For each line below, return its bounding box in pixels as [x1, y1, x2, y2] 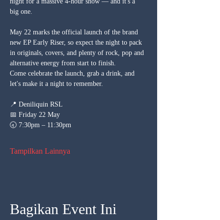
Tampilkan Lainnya [10, 146, 70, 155]
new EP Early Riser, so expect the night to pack [10, 38, 144, 46]
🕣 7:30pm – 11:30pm [10, 121, 71, 129]
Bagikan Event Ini [10, 200, 116, 217]
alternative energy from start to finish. [10, 59, 116, 67]
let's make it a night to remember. [10, 80, 103, 87]
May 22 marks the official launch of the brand [10, 28, 140, 36]
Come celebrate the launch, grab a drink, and [10, 69, 137, 77]
